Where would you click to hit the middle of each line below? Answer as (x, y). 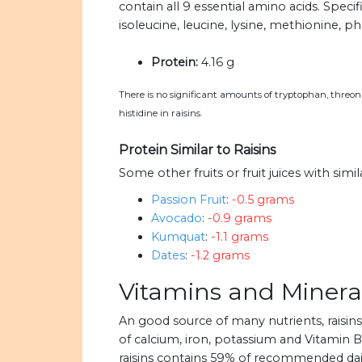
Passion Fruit (189, 200)
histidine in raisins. (160, 114)
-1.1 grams (240, 237)
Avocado (177, 219)
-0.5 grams (263, 200)
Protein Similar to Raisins (197, 150)
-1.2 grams (220, 256)
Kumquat (178, 237)
